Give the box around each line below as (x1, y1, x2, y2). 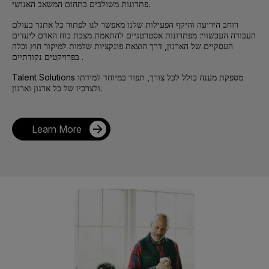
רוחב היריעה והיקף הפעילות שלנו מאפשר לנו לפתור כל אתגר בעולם (12, 19, 238, 30)
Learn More (32, 123, 82, 136)
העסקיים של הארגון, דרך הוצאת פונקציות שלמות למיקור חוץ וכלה (12, 41, 233, 52)
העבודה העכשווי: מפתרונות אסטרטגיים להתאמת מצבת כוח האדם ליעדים (12, 30, 256, 41)
